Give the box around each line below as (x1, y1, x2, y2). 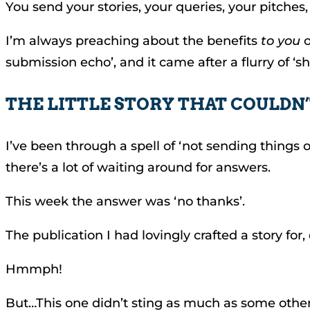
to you (261, 33, 300, 48)
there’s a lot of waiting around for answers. (6, 160, 271, 175)
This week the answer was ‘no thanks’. (6, 194, 248, 209)
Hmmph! (6, 262, 62, 277)
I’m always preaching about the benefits (6, 33, 261, 48)
